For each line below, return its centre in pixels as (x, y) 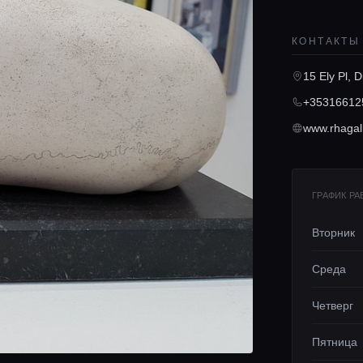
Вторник (333, 233)
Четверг (333, 305)
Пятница (335, 342)
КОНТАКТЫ (326, 41)
